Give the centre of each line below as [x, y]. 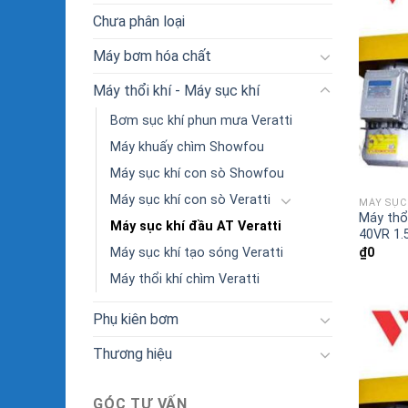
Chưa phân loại [139, 22]
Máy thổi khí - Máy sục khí [176, 91]
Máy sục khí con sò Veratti [190, 200]
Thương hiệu [133, 354]
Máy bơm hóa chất [152, 56]
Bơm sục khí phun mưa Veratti [201, 121]
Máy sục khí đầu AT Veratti [196, 227]
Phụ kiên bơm [136, 320]
